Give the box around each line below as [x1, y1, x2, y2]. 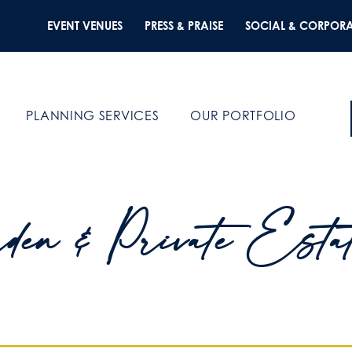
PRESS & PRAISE [144, 19, 223, 32]
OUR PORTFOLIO [190, 107, 296, 123]
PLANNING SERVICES [26, 107, 159, 123]
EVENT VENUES [46, 19, 123, 32]
